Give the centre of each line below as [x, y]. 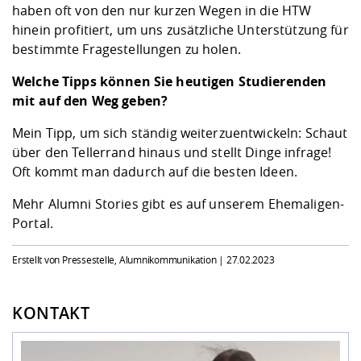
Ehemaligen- [306, 204]
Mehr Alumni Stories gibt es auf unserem [140, 204]
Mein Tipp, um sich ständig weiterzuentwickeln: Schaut [180, 133]
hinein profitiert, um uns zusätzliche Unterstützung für [180, 30]
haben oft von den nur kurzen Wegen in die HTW [162, 11]
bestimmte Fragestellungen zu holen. [127, 50]
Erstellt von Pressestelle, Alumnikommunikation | [119, 260]
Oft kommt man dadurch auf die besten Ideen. [155, 172]
